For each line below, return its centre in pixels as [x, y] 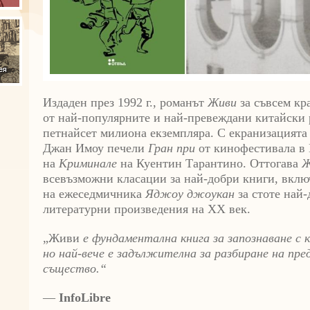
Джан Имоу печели [95, 148]
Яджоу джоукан [190, 194]
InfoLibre [85, 298]
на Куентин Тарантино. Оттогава [209, 164]
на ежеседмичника [94, 194]
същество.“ [75, 269]
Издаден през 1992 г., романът [125, 103]
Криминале [88, 164]
